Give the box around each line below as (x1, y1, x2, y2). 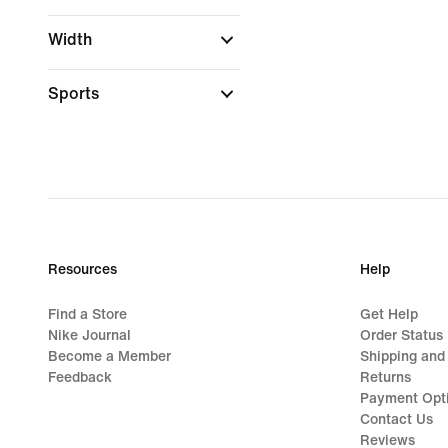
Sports (48, 85, 103, 102)
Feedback (48, 370, 112, 385)
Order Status (360, 328, 443, 343)
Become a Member (48, 349, 171, 364)
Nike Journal (48, 328, 131, 343)
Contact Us (360, 412, 433, 427)
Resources (48, 262, 117, 277)
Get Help (360, 307, 418, 322)
